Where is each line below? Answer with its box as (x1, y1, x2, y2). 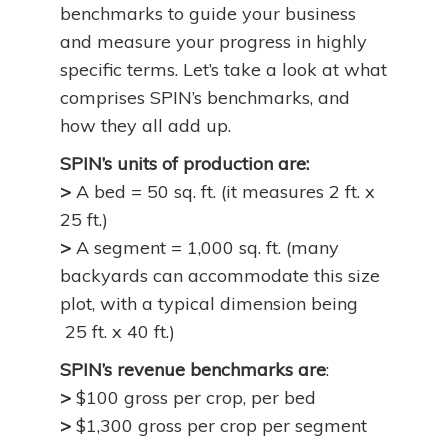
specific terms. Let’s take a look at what (60, 58, 387, 81)
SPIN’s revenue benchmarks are (60, 358, 326, 381)
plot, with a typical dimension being (60, 292, 358, 315)
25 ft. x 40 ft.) (60, 320, 175, 343)
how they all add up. (60, 114, 231, 137)
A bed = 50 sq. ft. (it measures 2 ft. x (76, 180, 375, 203)
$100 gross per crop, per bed (76, 386, 316, 409)
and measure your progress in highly (60, 30, 367, 53)
